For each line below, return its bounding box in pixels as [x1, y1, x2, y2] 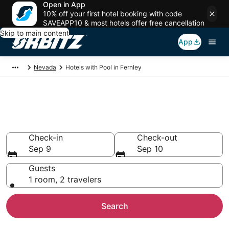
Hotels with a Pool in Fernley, [6, 99, 201, 117]
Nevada [34, 63, 56, 71]
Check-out [137, 132, 177, 143]
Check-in [29, 132, 63, 143]
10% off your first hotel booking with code [43, 9, 182, 18]
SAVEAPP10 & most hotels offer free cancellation [43, 18, 204, 27]
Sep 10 [137, 144, 163, 154]
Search [101, 201, 128, 211]
